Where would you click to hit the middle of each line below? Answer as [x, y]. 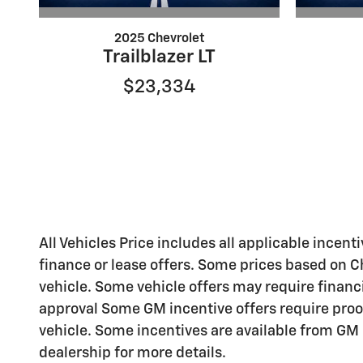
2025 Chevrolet [159, 39]
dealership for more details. [132, 354]
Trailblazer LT [159, 58]
